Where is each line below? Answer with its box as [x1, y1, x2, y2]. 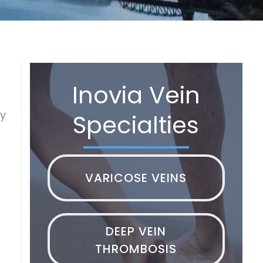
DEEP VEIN [106, 222, 167, 240]
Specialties [73, 108, 200, 141]
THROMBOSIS [95, 240, 177, 257]
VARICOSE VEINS [85, 169, 187, 186]
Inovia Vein [72, 78, 200, 112]
